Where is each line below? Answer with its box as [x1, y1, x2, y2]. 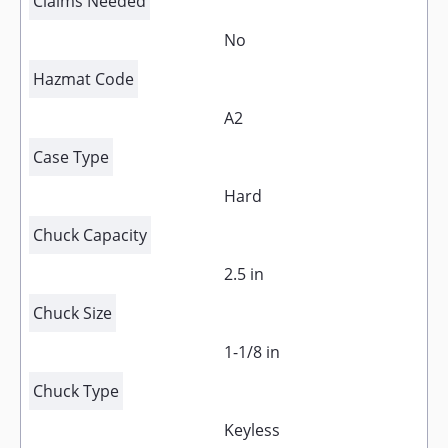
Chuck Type [33, 380, 119, 402]
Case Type [33, 146, 109, 168]
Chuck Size [33, 302, 112, 324]
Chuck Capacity [33, 224, 147, 246]
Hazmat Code [33, 68, 134, 90]
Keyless [224, 419, 280, 441]
